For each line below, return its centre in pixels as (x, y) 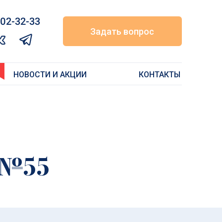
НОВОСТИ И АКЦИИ (50, 75)
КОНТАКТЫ (159, 75)
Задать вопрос (122, 31)
